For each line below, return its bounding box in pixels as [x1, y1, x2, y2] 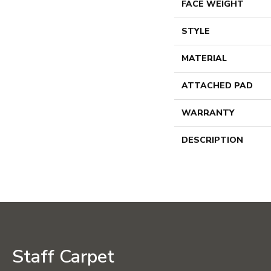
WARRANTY [181, 107, 234, 119]
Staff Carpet [12, 244, 114, 269]
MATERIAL [181, 53, 227, 64]
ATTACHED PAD [181, 80, 253, 91]
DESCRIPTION [181, 134, 243, 146]
